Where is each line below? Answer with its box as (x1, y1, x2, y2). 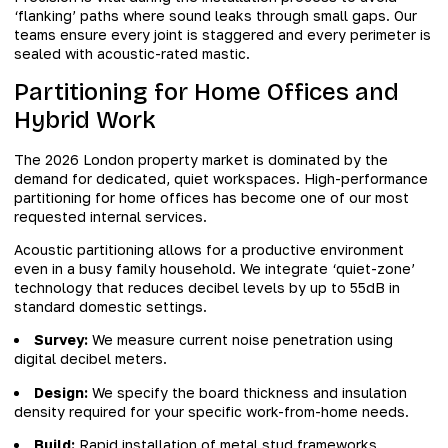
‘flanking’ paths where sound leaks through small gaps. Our (14, 7, 417, 25)
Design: (34, 383, 88, 401)
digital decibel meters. (14, 350, 167, 368)
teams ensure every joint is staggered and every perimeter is (14, 26, 431, 44)
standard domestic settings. (14, 298, 207, 316)
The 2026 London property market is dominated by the (14, 150, 388, 168)
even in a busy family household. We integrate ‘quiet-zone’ (14, 260, 415, 278)
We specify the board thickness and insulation (88, 383, 407, 401)
